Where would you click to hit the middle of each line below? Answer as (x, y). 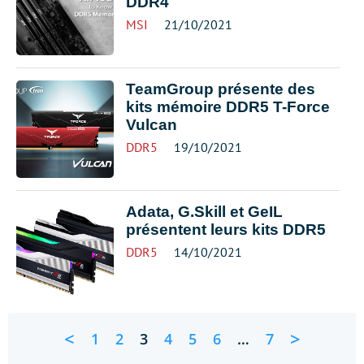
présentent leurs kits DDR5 (226, 229)
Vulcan (152, 124)
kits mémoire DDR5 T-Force (228, 106)
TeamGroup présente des (221, 89)
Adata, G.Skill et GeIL (204, 211)
